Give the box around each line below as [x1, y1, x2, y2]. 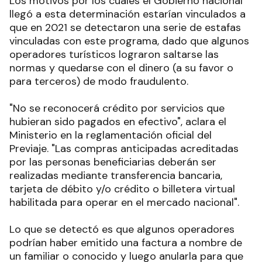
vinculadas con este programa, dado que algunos [9, 34, 249, 49]
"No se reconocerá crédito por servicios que [9, 101, 225, 116]
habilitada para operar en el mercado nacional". [9, 195, 239, 210]
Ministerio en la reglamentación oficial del [9, 128, 212, 143]
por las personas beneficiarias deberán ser [9, 155, 216, 170]
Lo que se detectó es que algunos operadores [9, 222, 235, 237]
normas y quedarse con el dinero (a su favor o [9, 61, 233, 75]
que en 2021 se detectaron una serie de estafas [9, 20, 241, 35]
